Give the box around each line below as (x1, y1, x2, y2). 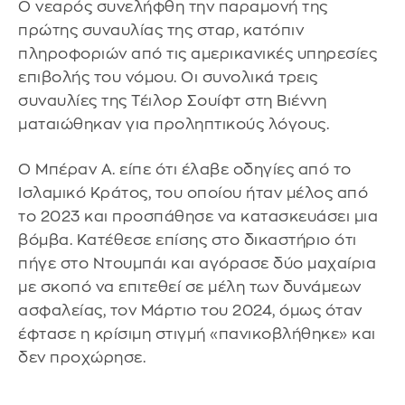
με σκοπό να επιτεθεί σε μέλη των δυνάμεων (18, 278, 362, 295)
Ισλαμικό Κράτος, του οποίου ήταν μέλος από (18, 184, 368, 201)
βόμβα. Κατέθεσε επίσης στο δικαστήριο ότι (18, 231, 357, 248)
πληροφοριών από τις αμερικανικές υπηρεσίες (18, 46, 377, 62)
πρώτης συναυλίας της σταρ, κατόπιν (18, 23, 304, 39)
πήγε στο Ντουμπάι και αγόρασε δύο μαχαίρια (18, 255, 376, 271)
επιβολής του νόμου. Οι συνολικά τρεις (18, 70, 318, 86)
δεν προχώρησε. (18, 349, 146, 365)
